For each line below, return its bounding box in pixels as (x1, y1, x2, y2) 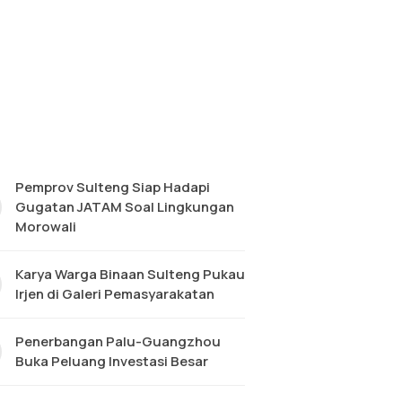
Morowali (14, 217, 76, 236)
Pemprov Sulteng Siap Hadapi (14, 178, 210, 197)
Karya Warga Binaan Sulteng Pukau (14, 265, 245, 284)
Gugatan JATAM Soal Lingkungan (14, 197, 234, 216)
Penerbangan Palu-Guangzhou (14, 332, 221, 351)
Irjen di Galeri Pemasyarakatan (14, 284, 214, 303)
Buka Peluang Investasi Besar (14, 352, 208, 371)
